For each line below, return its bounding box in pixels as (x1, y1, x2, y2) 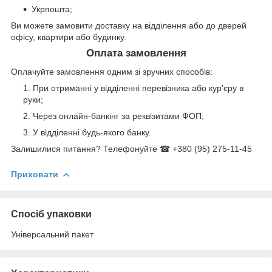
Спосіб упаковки (11, 208, 92, 219)
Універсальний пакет (11, 229, 93, 239)
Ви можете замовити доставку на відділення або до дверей (11, 21, 246, 31)
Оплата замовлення (86, 47, 186, 59)
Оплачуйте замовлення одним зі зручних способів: (11, 67, 212, 77)
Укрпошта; (32, 4, 72, 15)
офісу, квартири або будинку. (11, 32, 126, 42)
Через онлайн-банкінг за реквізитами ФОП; (33, 111, 204, 121)
